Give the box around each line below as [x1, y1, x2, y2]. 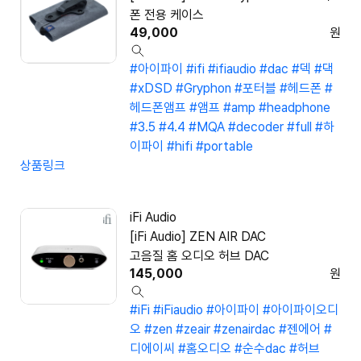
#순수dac [234, 341, 286, 357]
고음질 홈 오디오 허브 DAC [130, 248, 269, 264]
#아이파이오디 [263, 302, 338, 318]
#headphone [259, 100, 330, 116]
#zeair [176, 322, 210, 338]
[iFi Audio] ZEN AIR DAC [130, 229, 266, 245]
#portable [196, 139, 253, 155]
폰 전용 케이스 [130, 7, 204, 23]
